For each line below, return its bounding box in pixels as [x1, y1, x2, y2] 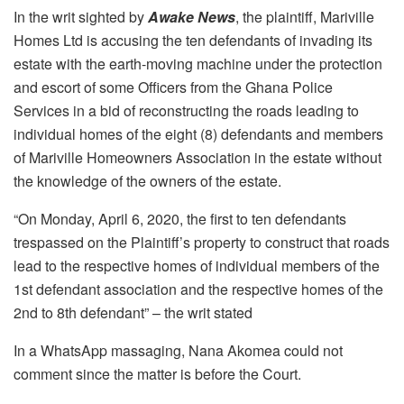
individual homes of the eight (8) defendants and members [14, 124, 383, 145]
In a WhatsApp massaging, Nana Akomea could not [14, 340, 343, 362]
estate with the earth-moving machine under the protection [14, 53, 382, 75]
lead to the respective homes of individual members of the [14, 255, 380, 277]
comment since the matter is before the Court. [14, 363, 301, 385]
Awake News [148, 6, 235, 28]
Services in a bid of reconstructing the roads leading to [14, 100, 359, 122]
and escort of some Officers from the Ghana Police [14, 77, 333, 98]
